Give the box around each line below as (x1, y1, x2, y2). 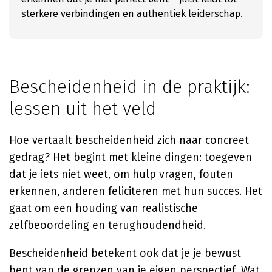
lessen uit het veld (9, 98, 156, 120)
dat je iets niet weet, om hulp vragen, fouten (9, 168, 233, 181)
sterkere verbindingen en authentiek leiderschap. (21, 8, 243, 19)
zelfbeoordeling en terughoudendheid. (9, 219, 206, 232)
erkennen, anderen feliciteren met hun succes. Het (9, 185, 262, 198)
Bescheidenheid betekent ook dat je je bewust (9, 246, 241, 260)
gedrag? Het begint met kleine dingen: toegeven (9, 151, 252, 164)
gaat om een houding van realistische (9, 202, 198, 215)
